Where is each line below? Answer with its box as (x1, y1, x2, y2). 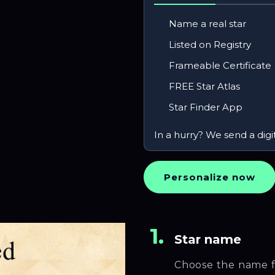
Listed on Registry (166, 39, 251, 50)
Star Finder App (166, 101, 242, 113)
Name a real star (166, 18, 246, 29)
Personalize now (164, 171, 255, 183)
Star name (174, 232, 241, 247)
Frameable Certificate (166, 60, 271, 71)
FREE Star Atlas (166, 80, 240, 92)
